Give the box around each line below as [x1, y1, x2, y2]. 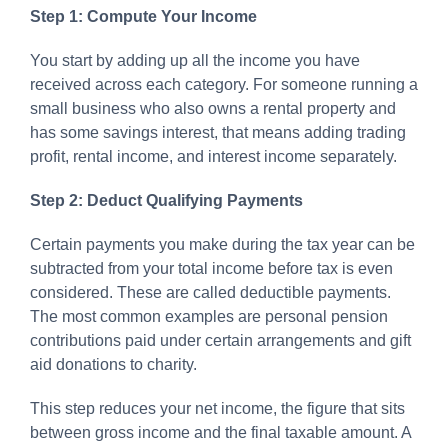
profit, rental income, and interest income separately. [30, 147, 397, 165]
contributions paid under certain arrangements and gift [30, 331, 411, 349]
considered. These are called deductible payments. [30, 283, 391, 301]
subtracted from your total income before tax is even [30, 259, 393, 277]
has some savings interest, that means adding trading [30, 123, 406, 141]
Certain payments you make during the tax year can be [30, 235, 415, 253]
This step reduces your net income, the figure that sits [30, 399, 405, 417]
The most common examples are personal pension [30, 307, 388, 325]
